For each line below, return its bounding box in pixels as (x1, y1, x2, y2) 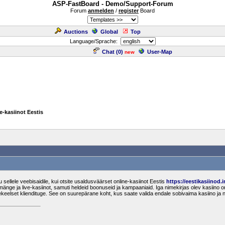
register (119, 8, 139, 14)
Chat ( (102, 49, 118, 55)
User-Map (147, 49, 172, 55)
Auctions (64, 29, 88, 35)
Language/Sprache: (69, 38, 121, 44)
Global (100, 29, 118, 35)
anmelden (88, 8, 114, 14)
